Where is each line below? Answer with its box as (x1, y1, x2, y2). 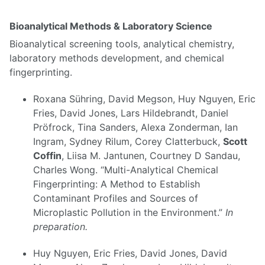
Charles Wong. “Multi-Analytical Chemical (33, 163, 218, 176)
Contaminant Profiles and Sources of (33, 192, 198, 204)
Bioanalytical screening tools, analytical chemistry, (9, 37, 234, 50)
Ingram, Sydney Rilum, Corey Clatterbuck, (33, 135, 223, 147)
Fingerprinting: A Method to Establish (33, 177, 200, 190)
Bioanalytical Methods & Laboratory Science (9, 20, 212, 32)
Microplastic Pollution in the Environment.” (33, 206, 225, 218)
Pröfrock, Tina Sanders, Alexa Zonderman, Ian (33, 121, 238, 133)
